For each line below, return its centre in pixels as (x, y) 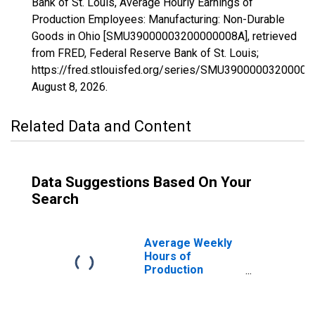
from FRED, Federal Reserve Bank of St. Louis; (145, 53)
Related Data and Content (101, 126)
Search (55, 199)
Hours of (168, 256)
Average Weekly (188, 243)
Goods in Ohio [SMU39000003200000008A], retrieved (164, 36)
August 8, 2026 (69, 87)
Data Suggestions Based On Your (142, 182)
